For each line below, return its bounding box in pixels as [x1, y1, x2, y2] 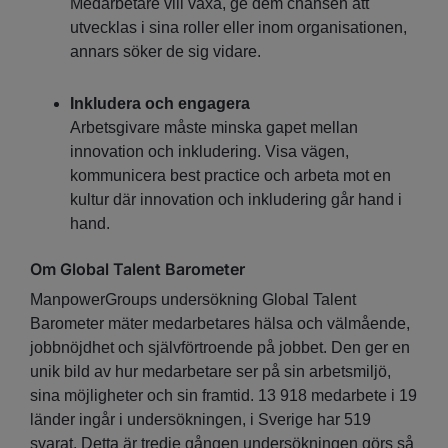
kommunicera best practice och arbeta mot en [70, 166, 391, 184]
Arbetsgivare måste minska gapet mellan [70, 118, 358, 136]
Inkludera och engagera [70, 94, 254, 112]
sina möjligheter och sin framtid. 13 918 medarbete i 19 [30, 386, 417, 404]
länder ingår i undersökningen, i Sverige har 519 [30, 410, 371, 428]
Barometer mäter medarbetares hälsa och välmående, [30, 314, 410, 332]
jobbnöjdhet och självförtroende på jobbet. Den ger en [30, 338, 410, 356]
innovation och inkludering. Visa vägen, [70, 142, 349, 160]
